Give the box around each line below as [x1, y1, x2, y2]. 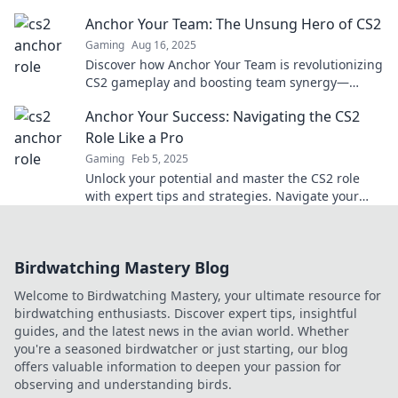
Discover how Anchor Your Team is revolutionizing [85, 56, 383, 73]
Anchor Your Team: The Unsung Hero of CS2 [85, 14, 381, 34]
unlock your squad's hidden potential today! [85, 92, 347, 108]
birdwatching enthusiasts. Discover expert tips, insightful [14, 305, 357, 322]
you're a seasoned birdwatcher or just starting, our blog [14, 340, 348, 357]
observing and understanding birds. [14, 376, 232, 393]
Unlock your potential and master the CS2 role [85, 170, 360, 187]
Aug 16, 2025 [131, 37, 196, 52]
